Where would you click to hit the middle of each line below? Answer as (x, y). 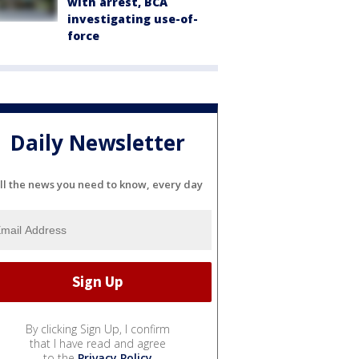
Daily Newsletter (98, 143)
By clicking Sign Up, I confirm (98, 329)
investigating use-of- (133, 19)
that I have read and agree (98, 343)
